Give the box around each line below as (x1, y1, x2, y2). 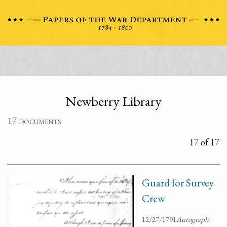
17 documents (8, 115, 61, 127)
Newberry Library (65, 92, 162, 110)
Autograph (176, 214, 209, 224)
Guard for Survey (142, 176, 214, 190)
